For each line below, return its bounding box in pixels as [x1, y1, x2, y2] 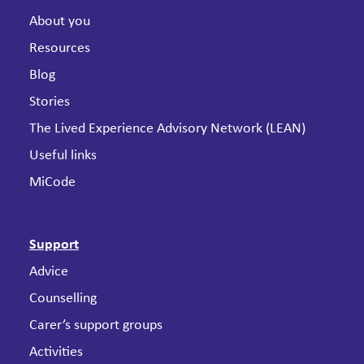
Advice [28, 264, 68, 279]
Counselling [28, 291, 97, 306]
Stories [28, 94, 70, 110]
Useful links [28, 148, 97, 163]
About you [28, 14, 90, 29]
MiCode [28, 175, 76, 190]
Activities [28, 344, 83, 360]
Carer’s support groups [28, 318, 162, 333]
